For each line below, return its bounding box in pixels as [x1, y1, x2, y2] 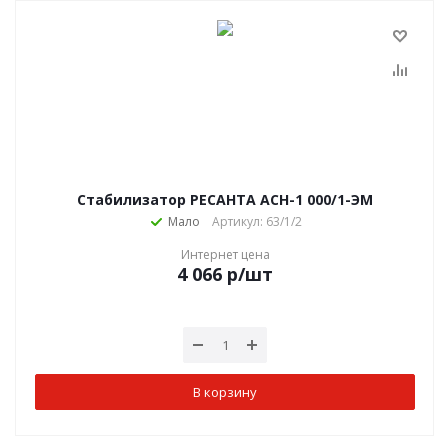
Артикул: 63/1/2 [212, 213, 302, 230]
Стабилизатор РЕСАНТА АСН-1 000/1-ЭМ [77, 190, 373, 209]
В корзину [193, 382, 257, 401]
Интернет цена [180, 246, 270, 263]
